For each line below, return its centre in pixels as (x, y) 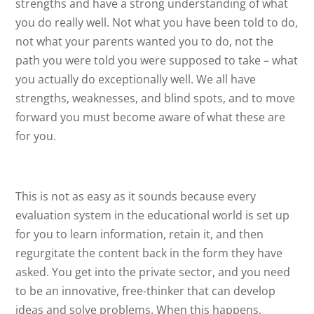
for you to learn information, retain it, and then (140, 234)
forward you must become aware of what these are (151, 117)
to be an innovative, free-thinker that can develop (146, 291)
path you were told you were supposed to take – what (157, 60)
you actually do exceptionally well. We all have (136, 79)
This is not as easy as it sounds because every (136, 196)
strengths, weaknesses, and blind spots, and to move (156, 98)
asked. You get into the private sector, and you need (153, 272)
